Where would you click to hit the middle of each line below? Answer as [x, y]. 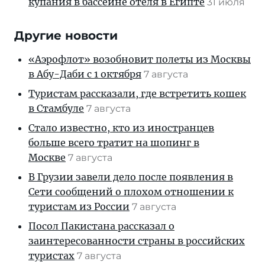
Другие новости [66, 35]
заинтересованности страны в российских [137, 240]
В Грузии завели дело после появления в [131, 177]
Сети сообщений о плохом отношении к [131, 191]
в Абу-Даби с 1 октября [85, 74]
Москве [47, 157]
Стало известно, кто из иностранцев [121, 127]
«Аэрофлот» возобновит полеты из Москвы [140, 59]
